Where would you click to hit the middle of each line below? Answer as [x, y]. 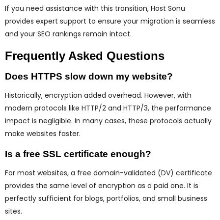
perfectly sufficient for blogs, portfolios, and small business [106, 199]
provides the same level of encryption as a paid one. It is [102, 186]
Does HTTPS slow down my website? [89, 77]
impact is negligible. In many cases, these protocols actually [108, 121]
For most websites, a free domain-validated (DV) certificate [109, 173]
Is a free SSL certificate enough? [78, 154]
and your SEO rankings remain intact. [68, 34]
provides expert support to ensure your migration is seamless [110, 21]
